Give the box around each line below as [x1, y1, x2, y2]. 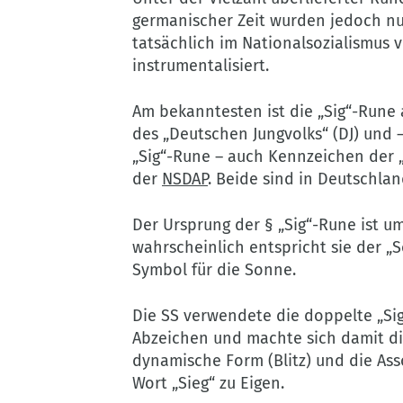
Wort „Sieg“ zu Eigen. [132, 372, 289, 393]
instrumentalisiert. [132, 55, 269, 76]
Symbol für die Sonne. [132, 259, 296, 280]
